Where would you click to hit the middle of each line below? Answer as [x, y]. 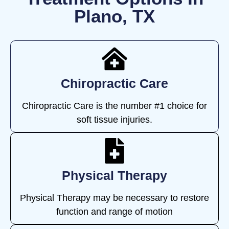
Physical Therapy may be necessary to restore [114, 198]
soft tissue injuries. [114, 119]
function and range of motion [114, 211]
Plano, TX [114, 16]
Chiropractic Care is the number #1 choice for [114, 106]
